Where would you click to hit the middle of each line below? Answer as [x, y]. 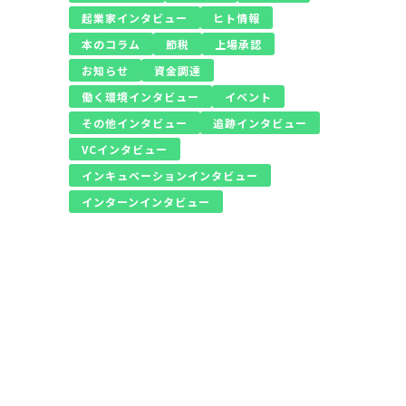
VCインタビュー [125, 149]
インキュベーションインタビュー [170, 175]
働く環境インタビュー [140, 97]
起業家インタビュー [135, 18]
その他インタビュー [135, 123]
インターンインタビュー [146, 202]
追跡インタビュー [260, 123]
